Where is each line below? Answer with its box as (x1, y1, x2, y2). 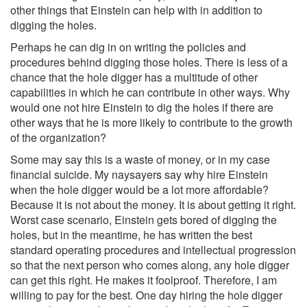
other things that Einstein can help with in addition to (10, 1, 262, 18)
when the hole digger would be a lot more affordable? (10, 181, 269, 197)
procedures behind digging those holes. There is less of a (10, 53, 288, 70)
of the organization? (10, 129, 106, 145)
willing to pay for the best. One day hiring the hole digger (10, 286, 282, 303)
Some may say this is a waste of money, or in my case (10, 151, 270, 167)
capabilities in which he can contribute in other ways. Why (10, 84, 290, 100)
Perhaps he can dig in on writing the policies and (10, 38, 246, 55)
